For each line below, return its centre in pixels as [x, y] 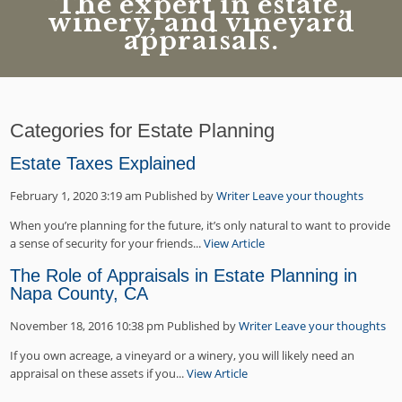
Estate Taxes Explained [103, 163]
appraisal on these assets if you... [99, 374]
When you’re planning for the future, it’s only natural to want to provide [201, 225]
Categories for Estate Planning [143, 130]
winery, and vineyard [201, 22]
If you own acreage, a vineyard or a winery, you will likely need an [183, 356]
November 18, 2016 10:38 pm [87, 326]
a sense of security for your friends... [107, 243]
